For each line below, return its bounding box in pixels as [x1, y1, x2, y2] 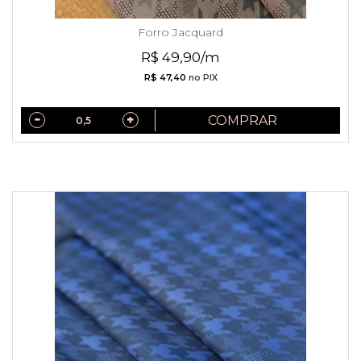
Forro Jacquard [138, 24, 223, 39]
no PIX [185, 72, 218, 83]
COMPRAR [208, 112, 278, 128]
